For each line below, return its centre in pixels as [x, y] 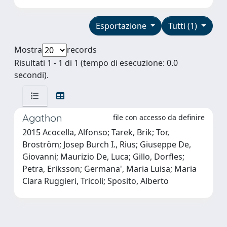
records [82, 49]
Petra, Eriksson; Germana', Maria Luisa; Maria [109, 168]
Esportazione [122, 26]
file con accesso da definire [159, 117]
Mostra [28, 49]
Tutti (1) [184, 26]
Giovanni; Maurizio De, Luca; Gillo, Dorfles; [103, 156]
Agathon [42, 118]
